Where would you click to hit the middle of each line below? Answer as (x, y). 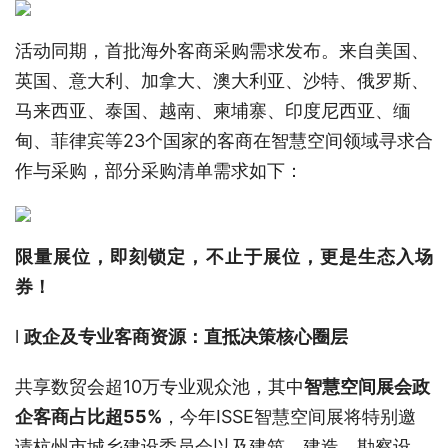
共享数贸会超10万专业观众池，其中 (159, 386)
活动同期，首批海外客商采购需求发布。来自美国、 (222, 50)
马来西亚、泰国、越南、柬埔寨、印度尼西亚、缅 (213, 110)
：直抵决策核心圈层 (267, 336)
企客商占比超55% (88, 416)
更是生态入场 (376, 256)
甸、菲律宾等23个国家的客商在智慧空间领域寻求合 (224, 140)
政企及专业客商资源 (105, 336)
